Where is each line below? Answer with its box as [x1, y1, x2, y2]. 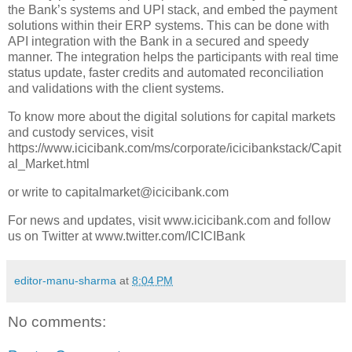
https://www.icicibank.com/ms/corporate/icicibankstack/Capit [8, 141, 341, 155]
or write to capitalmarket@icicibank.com [8, 185, 229, 199]
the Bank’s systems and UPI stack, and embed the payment [8, 3, 337, 17]
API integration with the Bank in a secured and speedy [8, 35, 309, 49]
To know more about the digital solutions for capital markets [8, 110, 335, 123]
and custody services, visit [8, 126, 153, 139]
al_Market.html [8, 157, 90, 170]
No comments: [8, 313, 106, 330]
